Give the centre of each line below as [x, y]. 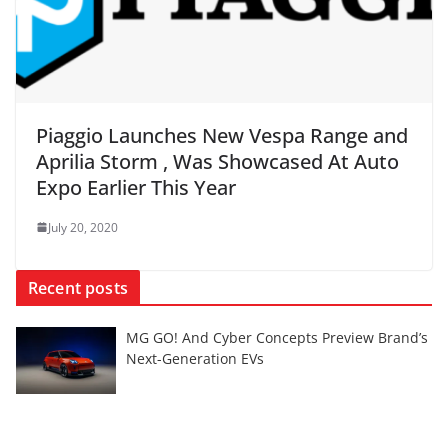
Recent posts [78, 287]
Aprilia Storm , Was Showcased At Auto [217, 161]
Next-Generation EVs [195, 358]
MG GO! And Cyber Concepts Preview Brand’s [277, 337]
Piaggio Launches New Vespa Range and [222, 135]
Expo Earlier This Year [136, 187]
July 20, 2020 [83, 227]
